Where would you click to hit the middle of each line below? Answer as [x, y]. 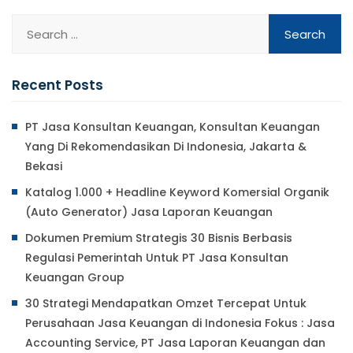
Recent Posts [58, 85]
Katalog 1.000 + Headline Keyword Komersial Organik [177, 193]
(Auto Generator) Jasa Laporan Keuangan [149, 212]
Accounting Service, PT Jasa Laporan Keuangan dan [175, 343]
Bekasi [44, 167]
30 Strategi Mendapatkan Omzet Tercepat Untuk [166, 304]
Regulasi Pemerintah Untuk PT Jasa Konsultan [157, 258]
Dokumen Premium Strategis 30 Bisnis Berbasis [159, 238]
